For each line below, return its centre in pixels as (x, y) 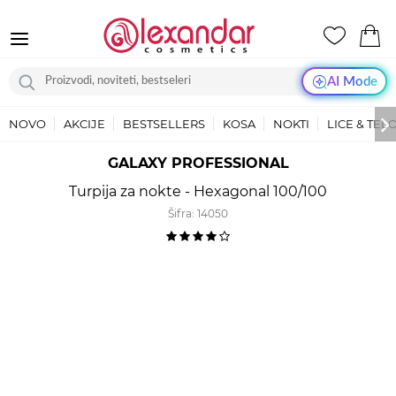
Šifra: (183, 213)
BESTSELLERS (164, 124)
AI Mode (352, 81)
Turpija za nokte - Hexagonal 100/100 (198, 191)
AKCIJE (84, 124)
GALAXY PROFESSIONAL (198, 163)
